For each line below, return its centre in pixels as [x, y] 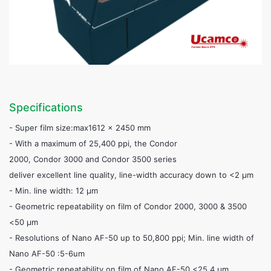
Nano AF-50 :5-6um [47, 253]
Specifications [46, 107]
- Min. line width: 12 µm [55, 191]
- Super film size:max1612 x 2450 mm [80, 128]
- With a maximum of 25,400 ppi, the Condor [93, 143]
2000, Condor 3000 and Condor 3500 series [93, 159]
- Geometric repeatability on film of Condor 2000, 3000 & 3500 [128, 206]
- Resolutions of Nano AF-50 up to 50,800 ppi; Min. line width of [132, 238]
